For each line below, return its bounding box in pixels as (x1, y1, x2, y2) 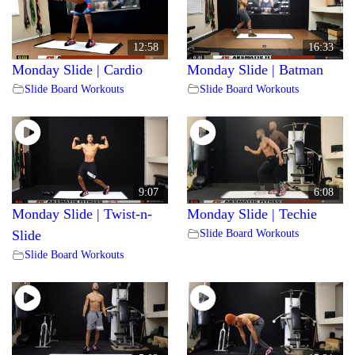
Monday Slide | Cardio (12, 61, 143, 78)
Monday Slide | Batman (187, 61, 323, 78)
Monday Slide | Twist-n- (12, 206, 152, 223)
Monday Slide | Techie (187, 206, 317, 223)
